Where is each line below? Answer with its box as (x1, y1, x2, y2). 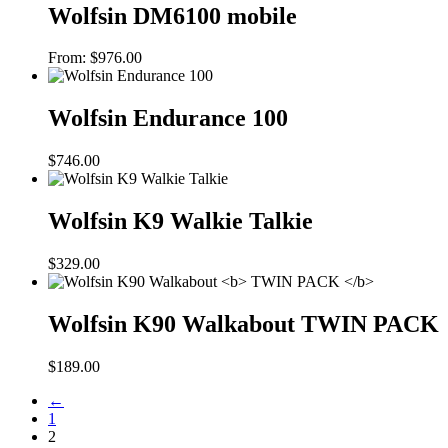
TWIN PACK (301, 310, 439, 337)
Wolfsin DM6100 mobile (48, 2, 297, 29)
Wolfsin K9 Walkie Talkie (48, 208, 313, 235)
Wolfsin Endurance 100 (48, 105, 288, 132)
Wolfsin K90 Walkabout (48, 310, 301, 337)
